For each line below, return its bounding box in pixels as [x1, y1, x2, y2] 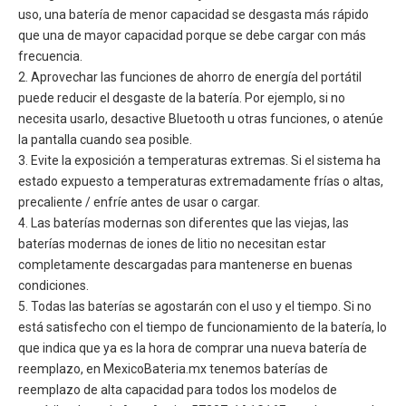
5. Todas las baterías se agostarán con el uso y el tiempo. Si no [18, 298, 372, 314]
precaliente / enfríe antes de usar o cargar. [18, 194, 260, 209]
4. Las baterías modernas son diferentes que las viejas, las [18, 215, 349, 230]
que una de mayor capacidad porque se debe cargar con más [18, 27, 366, 43]
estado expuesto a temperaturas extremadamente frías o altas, [18, 173, 383, 188]
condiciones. [18, 277, 89, 293]
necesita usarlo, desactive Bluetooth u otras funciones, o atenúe [18, 111, 383, 126]
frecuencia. [18, 48, 82, 63]
